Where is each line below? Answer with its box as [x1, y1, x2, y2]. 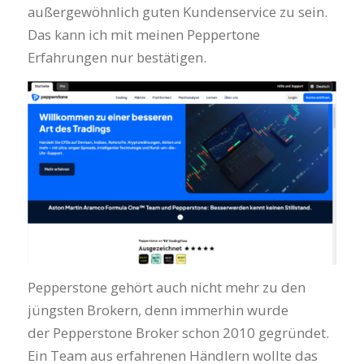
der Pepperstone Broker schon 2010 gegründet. [27, 323, 329, 342]
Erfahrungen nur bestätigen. [27, 48, 210, 67]
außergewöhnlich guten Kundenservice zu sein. [27, 2, 327, 22]
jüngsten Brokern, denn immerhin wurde [27, 300, 288, 319]
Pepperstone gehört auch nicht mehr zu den [27, 277, 305, 297]
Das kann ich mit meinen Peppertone [27, 25, 260, 45]
